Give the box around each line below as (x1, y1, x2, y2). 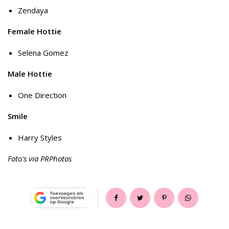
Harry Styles (18, 132, 62, 143)
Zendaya (18, 5, 48, 15)
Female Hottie (8, 26, 61, 37)
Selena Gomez (18, 47, 68, 58)
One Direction (18, 89, 66, 100)
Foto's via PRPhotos (8, 153, 72, 164)
